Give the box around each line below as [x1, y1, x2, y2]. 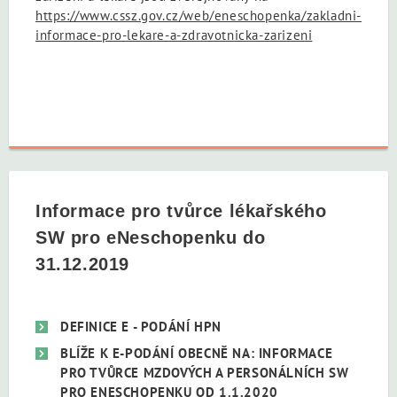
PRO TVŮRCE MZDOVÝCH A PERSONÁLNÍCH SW [60, 363, 349, 381]
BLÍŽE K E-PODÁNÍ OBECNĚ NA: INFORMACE [60, 344, 333, 362]
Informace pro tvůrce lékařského [35, 201, 327, 222]
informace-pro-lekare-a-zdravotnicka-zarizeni [35, 27, 313, 44]
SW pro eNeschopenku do [35, 228, 266, 248]
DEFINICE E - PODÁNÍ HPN [60, 318, 222, 336]
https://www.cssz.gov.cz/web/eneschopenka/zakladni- [35, 7, 362, 25]
